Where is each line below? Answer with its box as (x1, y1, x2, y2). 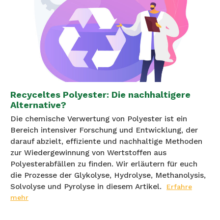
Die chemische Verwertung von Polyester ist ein (10, 114, 187, 124)
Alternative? (10, 100, 66, 110)
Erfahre (166, 183, 192, 191)
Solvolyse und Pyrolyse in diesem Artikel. (10, 182, 162, 192)
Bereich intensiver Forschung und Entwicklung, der (10, 126, 198, 135)
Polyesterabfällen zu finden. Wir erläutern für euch (10, 160, 197, 169)
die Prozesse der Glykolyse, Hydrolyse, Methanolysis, (10, 171, 206, 180)
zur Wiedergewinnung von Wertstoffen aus (10, 148, 166, 158)
